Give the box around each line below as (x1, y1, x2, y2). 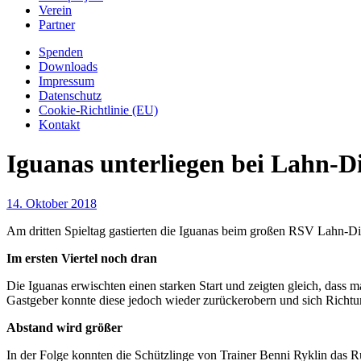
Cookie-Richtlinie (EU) (39, 103, 158, 117)
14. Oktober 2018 (6, 196, 97, 210)
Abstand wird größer (6, 320, 122, 334)
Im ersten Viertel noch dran (6, 251, 157, 265)
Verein (39, 3, 72, 17)
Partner (39, 18, 75, 31)
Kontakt (39, 118, 80, 131)
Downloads (39, 60, 98, 73)
